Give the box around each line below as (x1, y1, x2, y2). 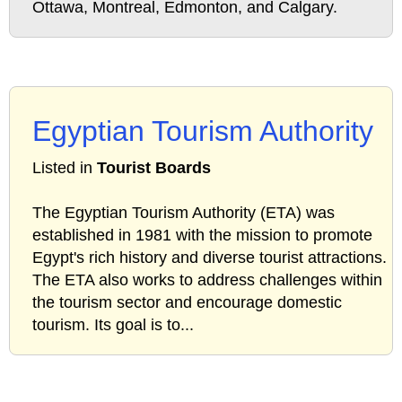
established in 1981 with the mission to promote (32, 226, 372, 245)
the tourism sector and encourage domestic (32, 293, 342, 312)
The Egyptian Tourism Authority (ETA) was (32, 204, 335, 223)
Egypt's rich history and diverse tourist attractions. (32, 249, 387, 267)
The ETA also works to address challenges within (32, 271, 382, 290)
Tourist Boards (97, 159, 211, 178)
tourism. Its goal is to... (32, 316, 194, 335)
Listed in (32, 159, 97, 178)
